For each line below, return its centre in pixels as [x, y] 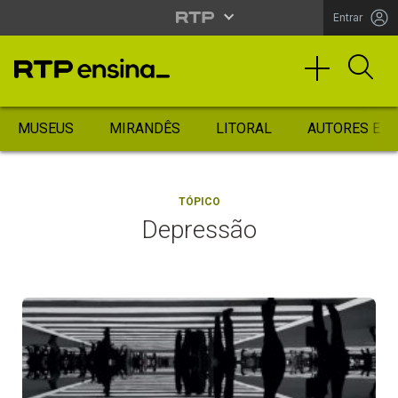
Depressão [199, 230]
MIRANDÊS [145, 128]
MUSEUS [46, 128]
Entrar [348, 17]
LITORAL [244, 128]
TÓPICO [199, 202]
